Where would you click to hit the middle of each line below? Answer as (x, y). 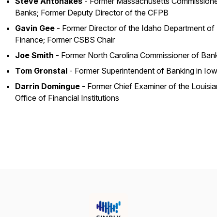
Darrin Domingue (47, 86)
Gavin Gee (35, 28)
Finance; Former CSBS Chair (65, 40)
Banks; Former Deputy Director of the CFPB (92, 13)
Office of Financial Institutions (67, 98)
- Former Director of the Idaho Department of (135, 28)
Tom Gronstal (41, 71)
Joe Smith (34, 55)
